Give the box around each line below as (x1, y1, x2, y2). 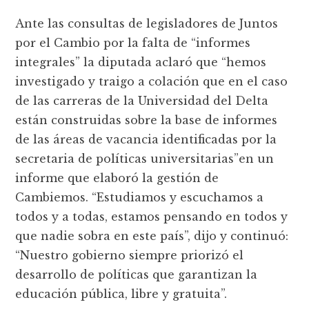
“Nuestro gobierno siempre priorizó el (15, 248, 244, 263)
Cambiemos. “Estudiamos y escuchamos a (15, 190, 264, 205)
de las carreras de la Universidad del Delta (15, 94, 269, 108)
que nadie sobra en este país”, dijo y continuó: (15, 229, 289, 243)
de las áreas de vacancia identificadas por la (15, 132, 277, 147)
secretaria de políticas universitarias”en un (15, 152, 275, 166)
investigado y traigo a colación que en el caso (15, 74, 288, 89)
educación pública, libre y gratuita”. (15, 287, 228, 301)
